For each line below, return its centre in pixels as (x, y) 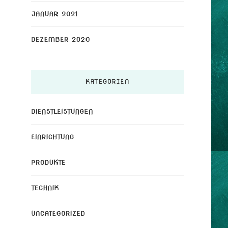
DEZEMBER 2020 (60, 39)
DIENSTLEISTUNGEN (62, 111)
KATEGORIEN (107, 81)
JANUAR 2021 (54, 14)
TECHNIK (45, 188)
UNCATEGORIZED (58, 213)
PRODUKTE (48, 162)
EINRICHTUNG (52, 137)
